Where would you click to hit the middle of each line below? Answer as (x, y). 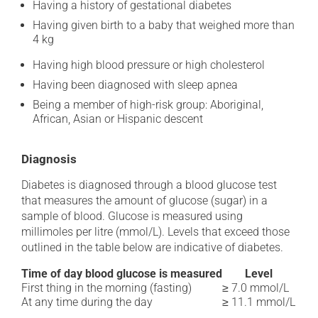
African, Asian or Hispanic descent (118, 119)
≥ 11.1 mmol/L (259, 302)
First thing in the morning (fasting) (106, 288)
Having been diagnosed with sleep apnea (135, 85)
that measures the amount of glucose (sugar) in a (144, 201)
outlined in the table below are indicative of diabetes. (152, 247)
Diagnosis (49, 159)
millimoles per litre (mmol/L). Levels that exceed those (155, 232)
